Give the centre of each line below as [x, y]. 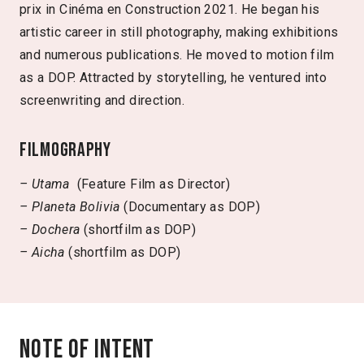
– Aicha [44, 252]
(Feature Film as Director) [154, 184]
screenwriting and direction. [102, 100]
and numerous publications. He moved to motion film [177, 54]
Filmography [65, 149]
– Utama [48, 184]
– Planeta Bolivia [72, 206]
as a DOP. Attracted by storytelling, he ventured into [173, 77]
